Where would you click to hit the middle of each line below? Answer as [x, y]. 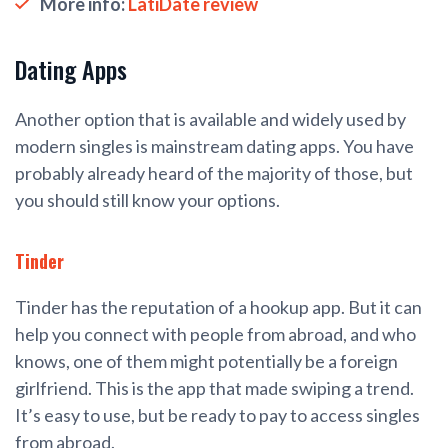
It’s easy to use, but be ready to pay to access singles [217, 415]
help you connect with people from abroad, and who [215, 334]
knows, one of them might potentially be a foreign [206, 361]
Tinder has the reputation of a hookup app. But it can [218, 307]
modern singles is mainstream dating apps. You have [214, 146]
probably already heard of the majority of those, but [214, 173]
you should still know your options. [147, 200]
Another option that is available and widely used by [210, 119]
